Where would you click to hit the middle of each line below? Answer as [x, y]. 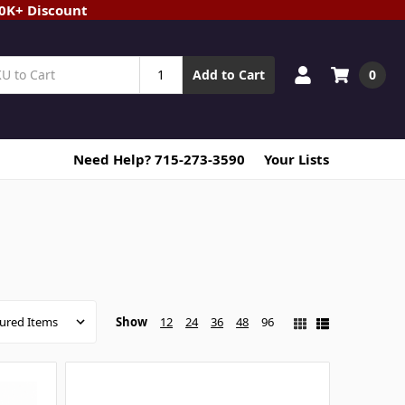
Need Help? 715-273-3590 [159, 159]
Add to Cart [229, 75]
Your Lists [297, 159]
